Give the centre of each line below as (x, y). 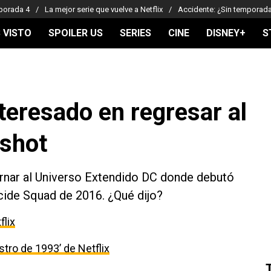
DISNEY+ (226, 33)
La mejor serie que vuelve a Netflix (104, 9)
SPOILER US (76, 33)
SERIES (135, 33)
